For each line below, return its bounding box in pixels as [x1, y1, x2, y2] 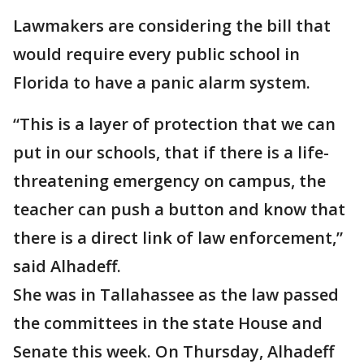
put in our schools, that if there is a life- [13, 141, 329, 163]
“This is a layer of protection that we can [13, 113, 336, 135]
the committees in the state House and [13, 312, 323, 334]
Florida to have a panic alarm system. [13, 71, 310, 93]
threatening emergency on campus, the [13, 170, 326, 192]
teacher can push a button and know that [13, 198, 345, 220]
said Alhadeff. [13, 255, 121, 277]
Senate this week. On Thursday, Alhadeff [13, 340, 334, 362]
